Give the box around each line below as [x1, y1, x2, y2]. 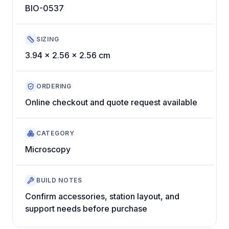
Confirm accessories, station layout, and [25, 191, 179, 201]
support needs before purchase [25, 203, 147, 214]
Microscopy [25, 144, 71, 154]
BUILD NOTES [36, 176, 82, 185]
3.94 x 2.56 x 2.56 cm [25, 50, 110, 60]
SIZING [36, 35, 59, 43]
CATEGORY [36, 129, 75, 138]
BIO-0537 [25, 3, 64, 13]
